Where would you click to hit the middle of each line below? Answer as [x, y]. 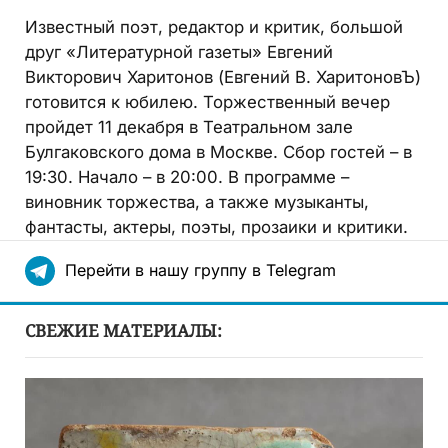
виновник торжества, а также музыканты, [197, 202]
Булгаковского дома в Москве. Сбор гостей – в [218, 152]
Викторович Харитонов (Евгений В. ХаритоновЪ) [223, 77]
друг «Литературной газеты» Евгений [179, 52]
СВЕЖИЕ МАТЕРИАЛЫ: [123, 331]
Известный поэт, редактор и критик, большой [214, 27]
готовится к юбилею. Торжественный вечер [207, 102]
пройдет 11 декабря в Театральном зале [189, 127]
